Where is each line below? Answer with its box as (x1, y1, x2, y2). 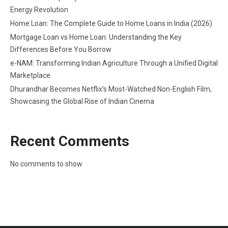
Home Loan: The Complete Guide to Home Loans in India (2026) (10, 19, 212, 27)
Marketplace (10, 71, 50, 79)
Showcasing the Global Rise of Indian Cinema (10, 97, 154, 105)
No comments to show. (10, 159, 83, 168)
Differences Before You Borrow (10, 45, 111, 53)
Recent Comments (10, 132, 129, 150)
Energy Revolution (10, 5, 68, 14)
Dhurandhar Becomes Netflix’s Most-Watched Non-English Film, (10, 84, 212, 93)
